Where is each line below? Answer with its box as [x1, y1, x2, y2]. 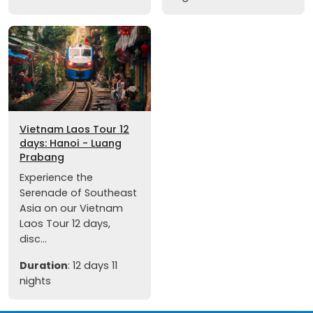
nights [20, 273, 51, 288]
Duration [20, 258, 68, 272]
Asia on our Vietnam [20, 201, 123, 215]
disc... [20, 231, 47, 246]
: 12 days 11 [68, 258, 117, 272]
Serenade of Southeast [20, 185, 137, 200]
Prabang [20, 150, 64, 164]
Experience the [20, 170, 93, 184]
